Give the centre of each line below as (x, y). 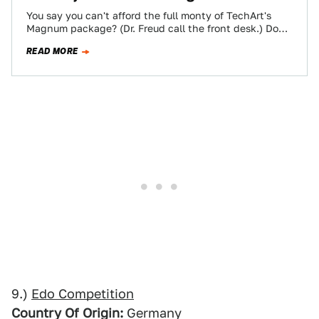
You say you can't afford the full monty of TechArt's (149, 16)
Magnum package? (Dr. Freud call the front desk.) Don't (159, 28)
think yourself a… (68, 41)
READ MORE (52, 51)
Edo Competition (83, 294)
